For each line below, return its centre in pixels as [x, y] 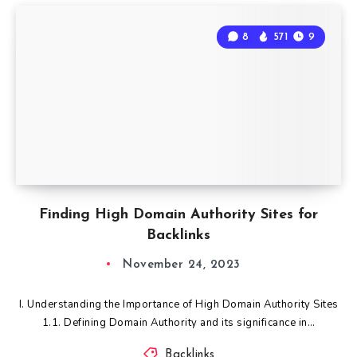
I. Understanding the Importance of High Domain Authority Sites [178, 304]
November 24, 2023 [182, 265]
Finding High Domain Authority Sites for [178, 214]
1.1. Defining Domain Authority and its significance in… [178, 322]
